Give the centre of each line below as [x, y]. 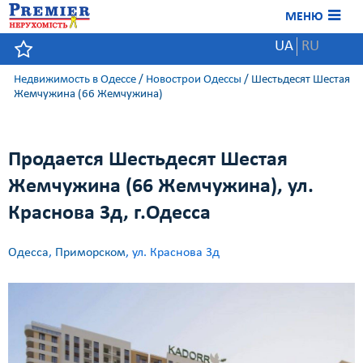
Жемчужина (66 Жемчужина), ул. [161, 187]
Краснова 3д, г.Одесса [109, 214]
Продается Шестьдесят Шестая [148, 160]
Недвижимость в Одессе [75, 80]
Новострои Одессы [194, 80]
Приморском [90, 253]
